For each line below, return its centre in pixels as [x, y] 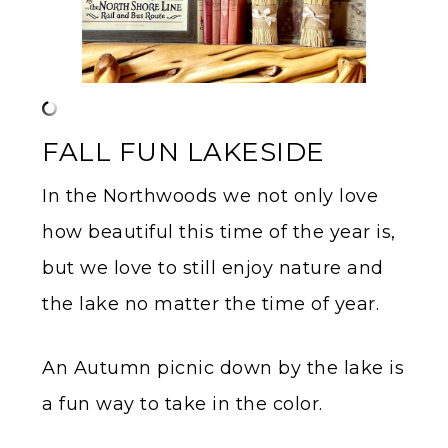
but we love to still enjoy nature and [213, 268]
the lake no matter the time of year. [210, 304]
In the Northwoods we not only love [210, 196]
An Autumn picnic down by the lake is [223, 368]
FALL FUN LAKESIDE [183, 152]
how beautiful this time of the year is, [219, 232]
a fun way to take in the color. [182, 404]
